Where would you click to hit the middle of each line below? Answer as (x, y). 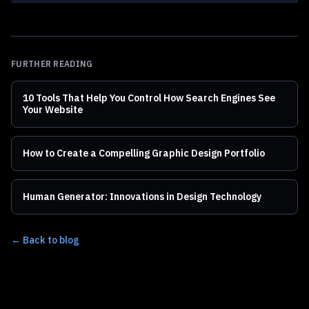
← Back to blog (45, 240)
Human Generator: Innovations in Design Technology (142, 196)
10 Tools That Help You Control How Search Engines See (149, 98)
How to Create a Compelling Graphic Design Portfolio (144, 153)
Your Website (53, 109)
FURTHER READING (52, 63)
